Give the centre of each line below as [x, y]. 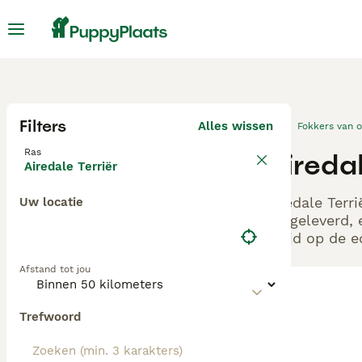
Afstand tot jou [55, 269]
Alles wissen [236, 126]
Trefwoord [50, 317]
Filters [43, 126]
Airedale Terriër [71, 166]
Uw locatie [51, 202]
